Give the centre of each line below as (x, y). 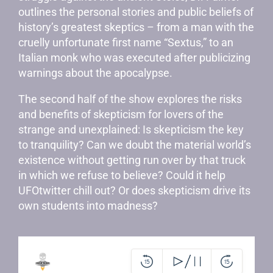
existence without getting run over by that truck (132, 160)
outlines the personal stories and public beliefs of (136, 12)
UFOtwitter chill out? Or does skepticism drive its (134, 190)
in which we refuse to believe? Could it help (122, 175)
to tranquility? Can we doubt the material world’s (135, 145)
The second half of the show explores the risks (130, 99)
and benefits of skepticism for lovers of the (121, 114)
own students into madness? (88, 206)
